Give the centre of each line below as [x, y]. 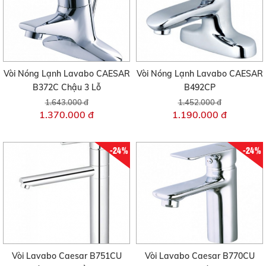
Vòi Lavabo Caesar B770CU [199, 256]
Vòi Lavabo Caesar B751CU [66, 256]
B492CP [199, 88]
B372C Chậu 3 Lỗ [66, 88]
